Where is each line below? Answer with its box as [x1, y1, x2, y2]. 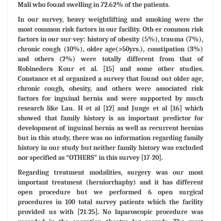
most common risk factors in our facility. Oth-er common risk [18, 25, 203, 34]
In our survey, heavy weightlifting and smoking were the [18, 15, 203, 24]
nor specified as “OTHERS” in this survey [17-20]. [18, 153, 163, 162]
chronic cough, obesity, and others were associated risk [18, 84, 203, 93]
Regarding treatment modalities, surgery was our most [18, 168, 203, 177]
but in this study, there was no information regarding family [18, 134, 203, 143]
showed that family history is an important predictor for [18, 114, 203, 123]
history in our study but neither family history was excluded [18, 144, 203, 152]
